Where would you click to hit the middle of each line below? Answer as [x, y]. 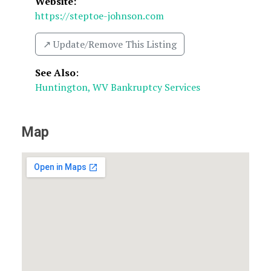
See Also [55, 73]
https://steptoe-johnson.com [100, 16]
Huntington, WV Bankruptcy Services [118, 87]
